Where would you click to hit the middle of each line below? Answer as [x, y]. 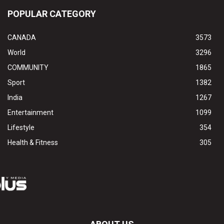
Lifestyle [21, 127]
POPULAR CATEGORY [52, 13]
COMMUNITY [28, 67]
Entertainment [30, 112]
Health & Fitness [33, 142]
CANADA [22, 37]
